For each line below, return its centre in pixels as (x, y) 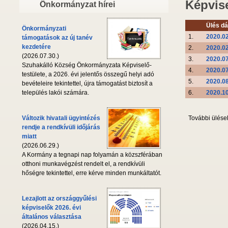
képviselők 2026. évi (51, 208)
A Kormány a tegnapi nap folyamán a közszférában (92, 155)
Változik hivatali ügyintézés (61, 118)
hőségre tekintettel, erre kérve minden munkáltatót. (92, 173)
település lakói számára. (55, 93)
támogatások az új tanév (57, 38)
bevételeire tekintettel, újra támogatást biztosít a (87, 84)
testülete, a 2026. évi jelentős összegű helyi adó (88, 75)
